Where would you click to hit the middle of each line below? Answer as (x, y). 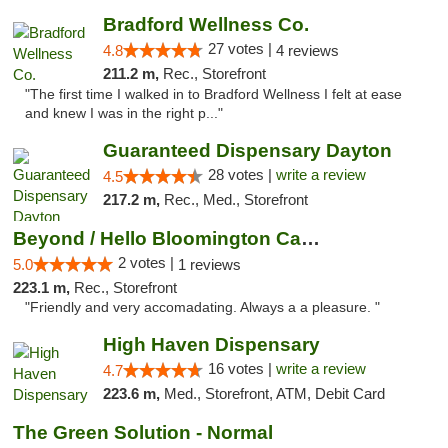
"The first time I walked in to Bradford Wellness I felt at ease (213, 94)
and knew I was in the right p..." (124, 113)
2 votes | (148, 262)
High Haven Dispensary (211, 344)
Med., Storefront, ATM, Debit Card (274, 393)
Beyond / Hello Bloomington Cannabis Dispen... (310, 238)
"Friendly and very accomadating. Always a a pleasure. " (202, 307)
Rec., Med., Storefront (235, 199)
